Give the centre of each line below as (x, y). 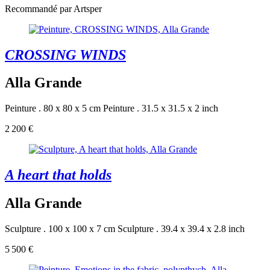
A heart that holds (58, 175)
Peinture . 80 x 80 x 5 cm (53, 108)
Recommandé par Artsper (53, 8)
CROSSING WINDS (65, 55)
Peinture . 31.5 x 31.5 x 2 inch (161, 108)
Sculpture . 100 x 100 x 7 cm (60, 229)
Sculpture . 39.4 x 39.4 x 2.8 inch (181, 229)
